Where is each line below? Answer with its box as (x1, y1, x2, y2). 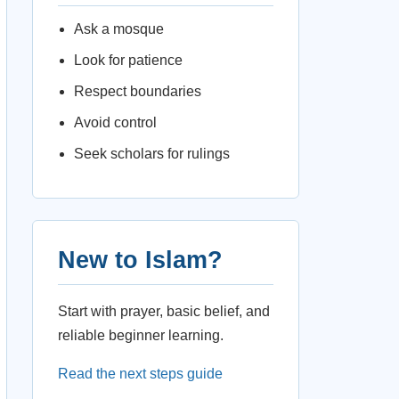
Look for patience (74, 53, 183, 68)
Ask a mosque (74, 21, 164, 37)
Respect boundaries (74, 84, 201, 99)
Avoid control (74, 115, 157, 130)
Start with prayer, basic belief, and (58, 304, 270, 319)
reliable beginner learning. (58, 328, 224, 343)
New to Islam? (58, 247, 223, 273)
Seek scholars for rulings (74, 146, 230, 161)
